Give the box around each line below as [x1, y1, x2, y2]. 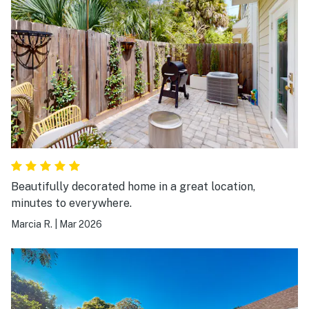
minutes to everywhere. [11, 197, 132, 210]
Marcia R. [11, 219, 52, 230]
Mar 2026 [59, 219, 102, 230]
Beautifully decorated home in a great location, [11, 180, 255, 194]
